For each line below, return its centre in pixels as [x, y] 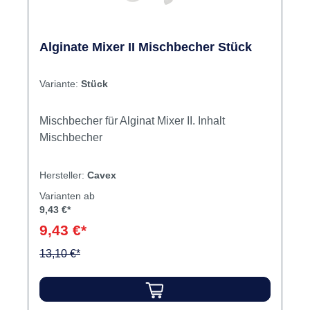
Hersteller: [63, 175]
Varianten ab [67, 196]
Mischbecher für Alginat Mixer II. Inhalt [132, 121]
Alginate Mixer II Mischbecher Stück [146, 47]
